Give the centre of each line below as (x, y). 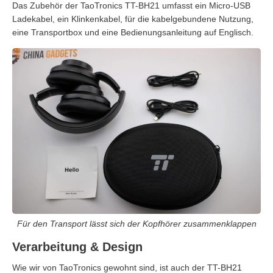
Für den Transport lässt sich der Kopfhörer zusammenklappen (136, 223)
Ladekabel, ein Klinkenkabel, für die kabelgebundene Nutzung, (133, 19)
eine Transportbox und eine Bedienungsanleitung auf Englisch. (133, 32)
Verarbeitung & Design (77, 246)
